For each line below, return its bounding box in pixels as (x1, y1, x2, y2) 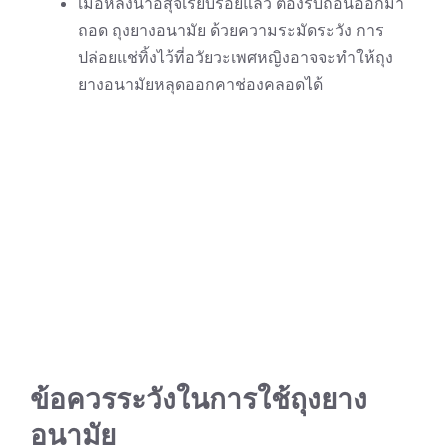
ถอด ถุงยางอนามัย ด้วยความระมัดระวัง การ (78, 19, 384, 40)
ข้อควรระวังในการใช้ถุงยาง (30, 381, 367, 416)
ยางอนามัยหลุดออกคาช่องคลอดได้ (78, 73, 323, 94)
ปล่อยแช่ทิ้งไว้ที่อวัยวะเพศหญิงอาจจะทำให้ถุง (78, 46, 393, 67)
